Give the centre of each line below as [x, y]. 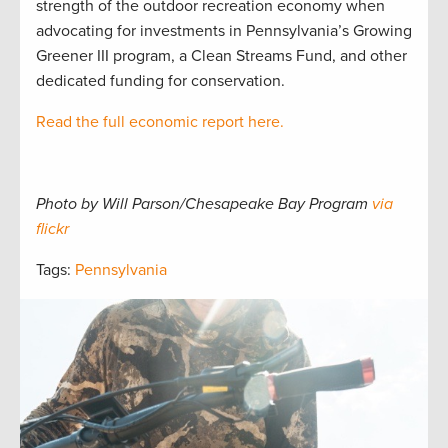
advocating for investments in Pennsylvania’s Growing [224, 31]
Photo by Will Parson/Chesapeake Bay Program [204, 204]
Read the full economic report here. [160, 122]
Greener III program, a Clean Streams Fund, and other [221, 56]
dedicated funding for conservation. [160, 81]
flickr [52, 229]
